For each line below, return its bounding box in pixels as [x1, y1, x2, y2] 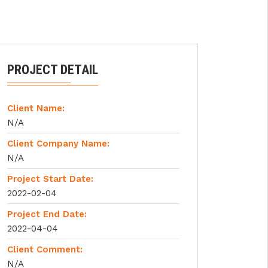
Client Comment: [7, 244, 83, 255]
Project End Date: [7, 209, 87, 220]
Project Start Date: [7, 173, 93, 184]
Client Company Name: [7, 138, 109, 149]
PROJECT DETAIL [7, 62, 98, 77]
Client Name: [7, 103, 65, 114]
